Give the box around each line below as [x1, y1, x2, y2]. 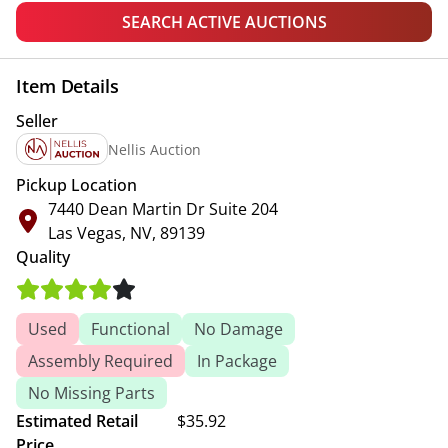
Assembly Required [28, 350, 173, 372]
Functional [91, 318, 170, 340]
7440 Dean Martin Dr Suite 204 [48, 198, 278, 220]
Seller [16, 110, 58, 132]
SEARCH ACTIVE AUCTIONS [121, 11, 327, 33]
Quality [16, 246, 70, 268]
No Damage [194, 318, 283, 340]
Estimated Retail [16, 410, 138, 432]
